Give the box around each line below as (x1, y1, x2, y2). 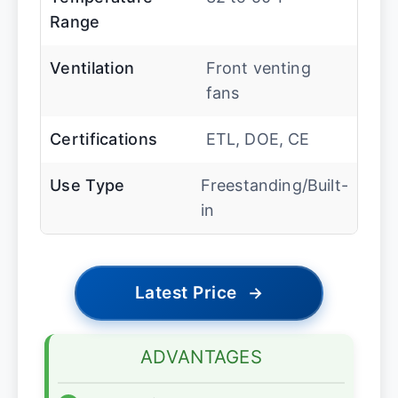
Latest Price (134, 283, 237, 304)
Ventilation (50, 59, 135, 78)
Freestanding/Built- (200, 176, 348, 195)
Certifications (50, 130, 158, 149)
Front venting (205, 59, 311, 78)
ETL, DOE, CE (205, 130, 310, 149)
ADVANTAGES (140, 346, 262, 369)
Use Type (50, 176, 125, 195)
